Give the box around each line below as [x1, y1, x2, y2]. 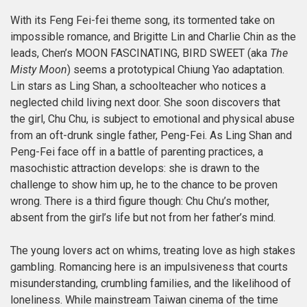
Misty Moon [10, 62, 67, 76]
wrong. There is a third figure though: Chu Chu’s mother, [10, 194, 269, 208]
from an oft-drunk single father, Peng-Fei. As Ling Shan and [10, 128, 292, 142]
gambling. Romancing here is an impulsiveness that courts [10, 260, 288, 273]
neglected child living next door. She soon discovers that [10, 95, 280, 109]
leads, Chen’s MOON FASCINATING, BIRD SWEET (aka [10, 46, 270, 60]
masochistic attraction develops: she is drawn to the [10, 161, 260, 175]
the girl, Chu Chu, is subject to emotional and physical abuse [10, 112, 295, 125]
